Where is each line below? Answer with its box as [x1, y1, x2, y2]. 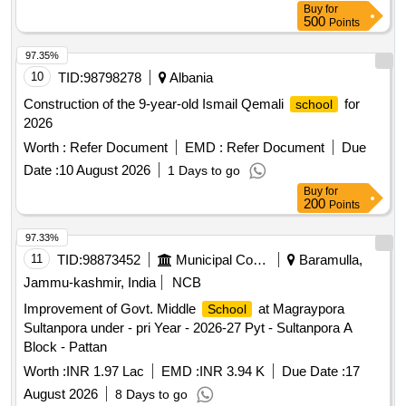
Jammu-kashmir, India [24, 271, 156, 287]
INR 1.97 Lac [66, 360, 144, 376]
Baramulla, [295, 248, 362, 265]
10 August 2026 [59, 159, 150, 175]
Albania [167, 66, 213, 82]
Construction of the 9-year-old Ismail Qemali [24, 92, 287, 109]
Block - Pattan [24, 335, 107, 352]
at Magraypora [255, 297, 344, 314]
